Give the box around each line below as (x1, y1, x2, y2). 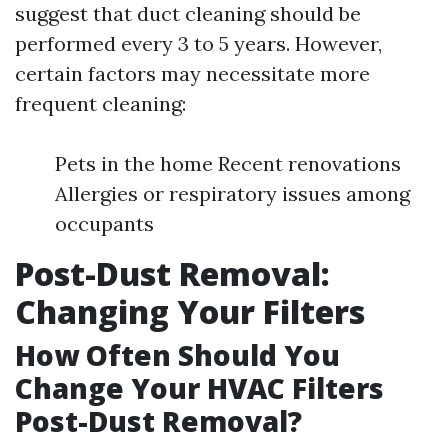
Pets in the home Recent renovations (55, 151, 401, 176)
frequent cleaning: (15, 91, 186, 116)
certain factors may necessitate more (15, 61, 370, 86)
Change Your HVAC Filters (15, 369, 384, 407)
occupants (55, 211, 154, 236)
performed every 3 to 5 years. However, (15, 31, 382, 56)
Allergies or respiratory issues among (55, 181, 410, 206)
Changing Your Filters (15, 290, 365, 333)
